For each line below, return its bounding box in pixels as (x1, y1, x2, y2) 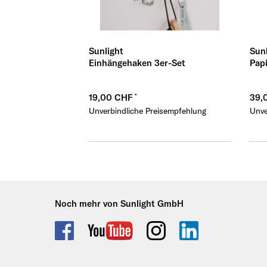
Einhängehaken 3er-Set (88, 57, 185, 69)
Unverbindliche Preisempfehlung (88, 105, 206, 117)
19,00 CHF (88, 92, 135, 104)
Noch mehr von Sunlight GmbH (55, 198, 184, 210)
